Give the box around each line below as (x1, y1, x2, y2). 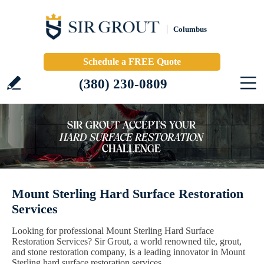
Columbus (173, 25, 207, 34)
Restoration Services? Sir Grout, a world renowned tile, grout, (12, 236, 242, 246)
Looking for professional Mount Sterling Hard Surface (12, 226, 214, 236)
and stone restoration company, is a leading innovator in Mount (12, 247, 245, 257)
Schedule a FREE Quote (83, 57, 181, 67)
